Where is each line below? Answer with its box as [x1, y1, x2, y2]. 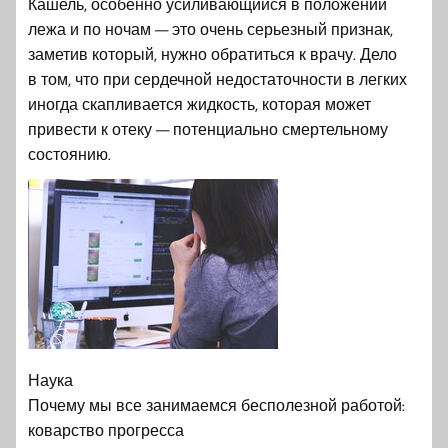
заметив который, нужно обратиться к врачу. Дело [28, 43, 397, 64]
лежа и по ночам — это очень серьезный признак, [28, 18, 393, 39]
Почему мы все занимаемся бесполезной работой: [28, 394, 405, 415]
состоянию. [28, 143, 111, 164]
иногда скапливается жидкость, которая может [28, 93, 371, 114]
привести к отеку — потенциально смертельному [28, 118, 388, 139]
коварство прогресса [28, 419, 184, 440]
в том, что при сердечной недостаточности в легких [28, 68, 407, 89]
